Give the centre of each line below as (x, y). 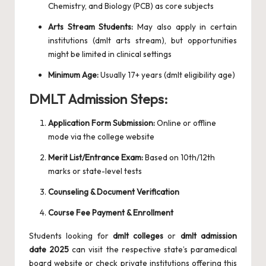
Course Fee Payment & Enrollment (111, 213)
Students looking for (71, 236)
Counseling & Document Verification (114, 192)
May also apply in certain (185, 27)
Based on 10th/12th (179, 158)
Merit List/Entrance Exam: (96, 158)
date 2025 (49, 250)
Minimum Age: (73, 75)
